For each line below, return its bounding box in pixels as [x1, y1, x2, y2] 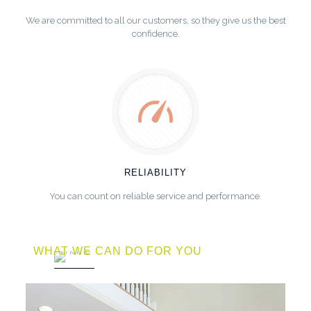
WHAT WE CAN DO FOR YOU [33, 245, 202, 257]
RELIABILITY [124, 167, 187, 178]
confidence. [131, 28, 180, 39]
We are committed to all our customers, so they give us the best [25, 15, 286, 26]
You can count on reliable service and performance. [49, 191, 262, 201]
